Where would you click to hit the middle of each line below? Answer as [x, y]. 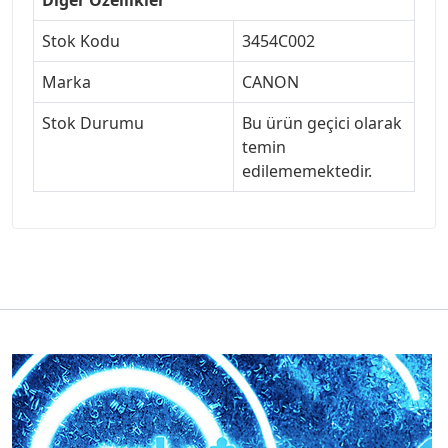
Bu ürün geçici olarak [322, 122]
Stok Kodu [81, 40]
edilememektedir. [307, 170]
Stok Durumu [93, 122]
